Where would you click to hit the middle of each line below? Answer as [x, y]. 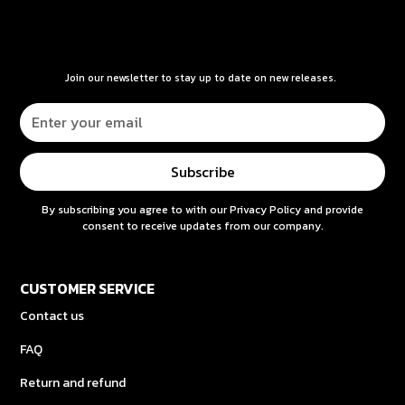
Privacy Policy [265, 209]
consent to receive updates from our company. [202, 226]
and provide [332, 209]
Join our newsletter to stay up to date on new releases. [201, 77]
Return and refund [73, 382]
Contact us [52, 316]
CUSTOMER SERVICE [88, 288]
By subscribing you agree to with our [136, 209]
